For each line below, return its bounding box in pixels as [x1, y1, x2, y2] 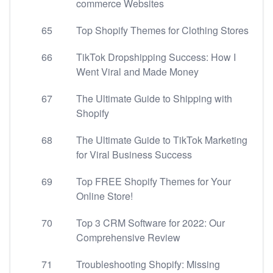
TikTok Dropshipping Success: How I [76, 50, 236, 64]
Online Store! [76, 189, 133, 203]
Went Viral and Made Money [76, 65, 199, 79]
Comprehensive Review [76, 230, 180, 244]
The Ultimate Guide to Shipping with [76, 91, 232, 105]
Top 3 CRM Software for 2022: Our [76, 216, 225, 230]
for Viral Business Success [76, 147, 192, 161]
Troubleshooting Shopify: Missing [76, 257, 220, 271]
